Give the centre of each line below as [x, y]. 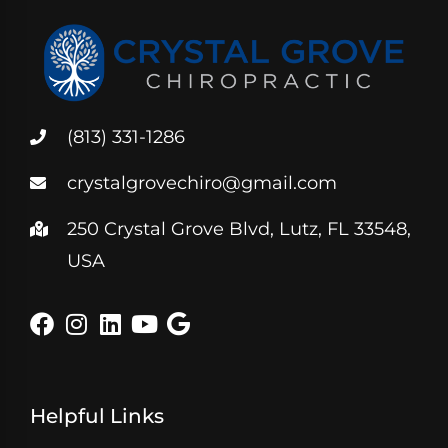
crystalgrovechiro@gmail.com [202, 183]
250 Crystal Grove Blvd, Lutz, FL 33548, [239, 229]
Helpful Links [97, 416]
